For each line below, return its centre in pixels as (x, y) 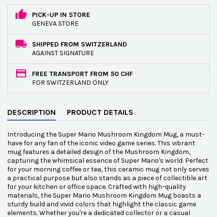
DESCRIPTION (31, 112)
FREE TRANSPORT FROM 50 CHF (82, 74)
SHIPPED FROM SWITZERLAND (79, 44)
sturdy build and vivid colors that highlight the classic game (102, 204)
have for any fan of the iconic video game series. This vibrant (101, 143)
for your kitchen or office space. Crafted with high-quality (97, 187)
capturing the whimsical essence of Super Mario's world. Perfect (108, 161)
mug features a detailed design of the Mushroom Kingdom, (99, 152)
